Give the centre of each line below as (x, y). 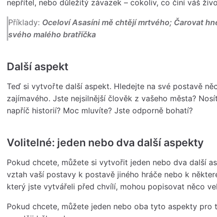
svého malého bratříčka (52, 35)
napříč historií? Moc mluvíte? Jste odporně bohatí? (100, 111)
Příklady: (25, 23)
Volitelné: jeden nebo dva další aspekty (105, 143)
